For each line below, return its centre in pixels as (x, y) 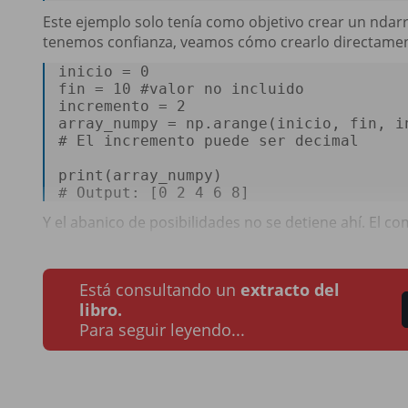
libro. (101, 309)
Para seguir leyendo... (162, 329)
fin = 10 (99, 88)
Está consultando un (160, 289)
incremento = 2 (131, 106)
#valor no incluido (231, 88)
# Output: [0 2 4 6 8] (158, 192)
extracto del (290, 289)
